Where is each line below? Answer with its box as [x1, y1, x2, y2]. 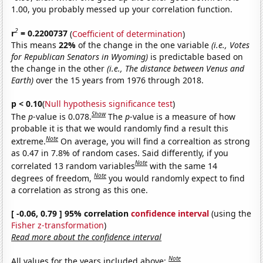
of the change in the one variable [78, 39, 212, 51]
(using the [209, 207, 252, 219]
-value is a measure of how [130, 110, 236, 122]
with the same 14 [150, 160, 218, 171]
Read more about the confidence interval [11, 231, 162, 242]
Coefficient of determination [72, 28, 183, 39]
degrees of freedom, [11, 172, 95, 184]
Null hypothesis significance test [45, 98, 173, 110]
